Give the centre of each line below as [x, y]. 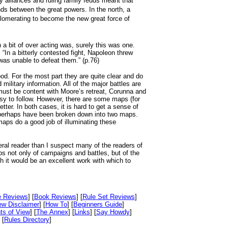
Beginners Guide [98, 204]
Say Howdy [113, 212]
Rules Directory [26, 220]
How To [56, 204]
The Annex [52, 212]
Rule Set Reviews [108, 197]
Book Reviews [55, 197]
